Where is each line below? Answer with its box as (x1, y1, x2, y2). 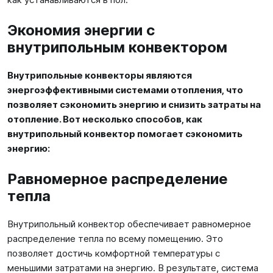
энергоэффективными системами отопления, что (7, 83, 243, 96)
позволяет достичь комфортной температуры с (7, 247, 220, 259)
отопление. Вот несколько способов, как (7, 113, 202, 125)
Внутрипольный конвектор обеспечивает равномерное (7, 218, 251, 230)
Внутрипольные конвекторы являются (7, 69, 192, 81)
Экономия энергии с (7, 21, 155, 39)
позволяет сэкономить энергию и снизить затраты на (7, 98, 261, 110)
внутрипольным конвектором (7, 38, 227, 56)
